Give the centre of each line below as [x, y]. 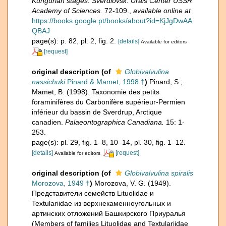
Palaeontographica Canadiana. [115, 122]
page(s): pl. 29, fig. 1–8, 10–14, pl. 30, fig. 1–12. [109, 142]
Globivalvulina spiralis [159, 173]
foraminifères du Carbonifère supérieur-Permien [108, 102]
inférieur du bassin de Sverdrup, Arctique [97, 112]
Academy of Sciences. [67, 10]
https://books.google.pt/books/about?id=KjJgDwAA [112, 20]
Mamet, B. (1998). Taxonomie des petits [96, 92]
